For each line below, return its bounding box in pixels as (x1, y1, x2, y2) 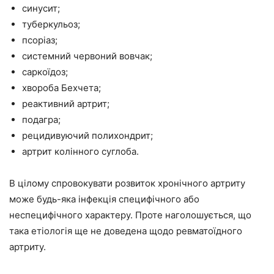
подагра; (22, 114, 61, 125)
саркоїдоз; (22, 66, 68, 78)
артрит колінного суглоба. (22, 146, 139, 157)
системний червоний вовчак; (22, 50, 152, 62)
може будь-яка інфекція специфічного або (9, 193, 199, 205)
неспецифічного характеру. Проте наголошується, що (9, 209, 251, 221)
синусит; (22, 2, 60, 14)
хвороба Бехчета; (22, 82, 101, 94)
